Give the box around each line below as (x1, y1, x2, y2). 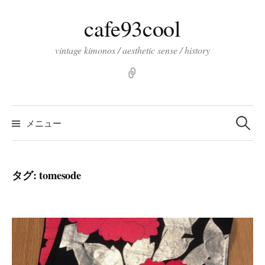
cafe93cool (84, 13, 181, 43)
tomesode (39, 166, 81, 183)
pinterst (140, 66, 164, 77)
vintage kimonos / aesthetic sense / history (55, 44, 210, 56)
